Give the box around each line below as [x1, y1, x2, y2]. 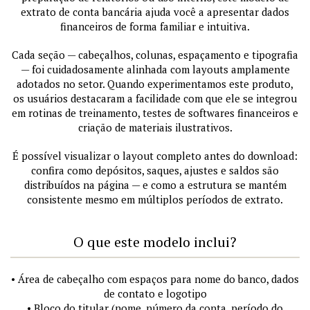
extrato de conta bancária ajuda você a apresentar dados [21, 4, 289, 19]
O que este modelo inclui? [73, 232, 237, 251]
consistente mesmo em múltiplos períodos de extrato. [27, 192, 283, 206]
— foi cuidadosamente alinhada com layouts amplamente [20, 62, 290, 76]
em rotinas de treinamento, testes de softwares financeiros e [12, 105, 298, 120]
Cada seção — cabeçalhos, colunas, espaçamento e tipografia [12, 47, 298, 62]
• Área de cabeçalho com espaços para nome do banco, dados [11, 271, 299, 286]
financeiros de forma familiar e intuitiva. [60, 19, 250, 33]
